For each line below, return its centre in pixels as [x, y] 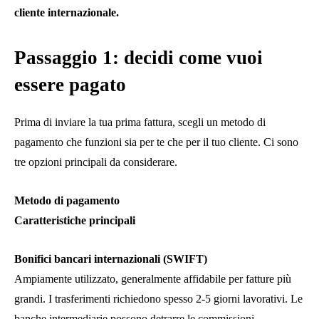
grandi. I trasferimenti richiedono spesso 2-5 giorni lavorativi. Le [158, 299]
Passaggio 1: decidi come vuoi [138, 58]
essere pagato [70, 85]
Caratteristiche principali [75, 221]
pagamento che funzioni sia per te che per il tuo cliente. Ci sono [156, 142]
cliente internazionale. [67, 13]
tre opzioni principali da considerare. [96, 162]
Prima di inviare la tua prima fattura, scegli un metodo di [140, 122]
